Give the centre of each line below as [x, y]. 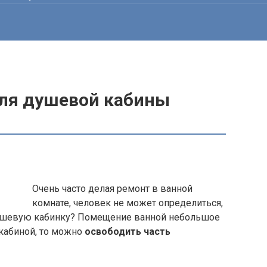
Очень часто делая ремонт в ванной [112, 189]
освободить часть [128, 232]
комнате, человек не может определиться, [128, 203]
